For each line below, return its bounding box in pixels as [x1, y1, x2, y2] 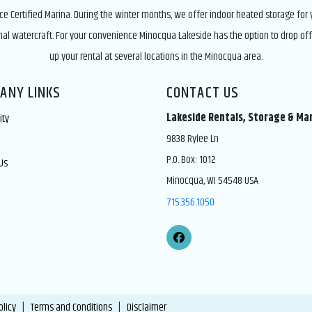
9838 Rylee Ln [166, 130, 219, 148]
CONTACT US [166, 81, 239, 105]
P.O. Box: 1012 [166, 151, 216, 169]
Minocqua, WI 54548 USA [166, 172, 258, 189]
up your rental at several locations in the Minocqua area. [49, 48, 263, 65]
